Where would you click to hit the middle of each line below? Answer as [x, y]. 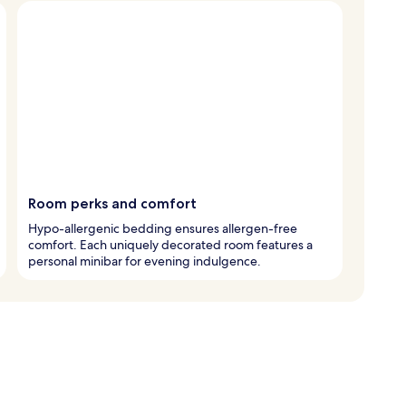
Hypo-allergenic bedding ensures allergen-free [163, 228]
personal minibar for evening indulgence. [145, 261]
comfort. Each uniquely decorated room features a [170, 244]
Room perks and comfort [112, 203]
